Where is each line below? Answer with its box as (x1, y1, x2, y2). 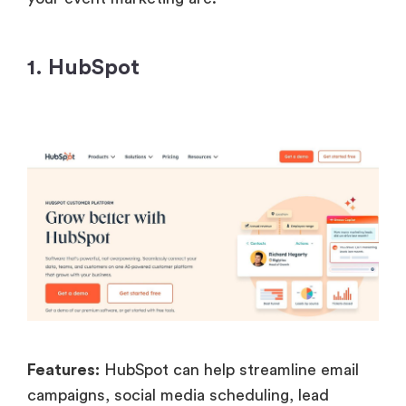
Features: (27, 362, 100, 379)
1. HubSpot (27, 56, 140, 79)
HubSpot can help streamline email (100, 362, 359, 379)
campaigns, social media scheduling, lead (27, 387, 329, 404)
